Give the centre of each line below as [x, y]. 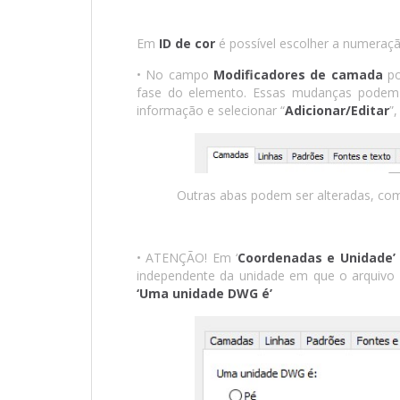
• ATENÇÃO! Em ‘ [187, 258]
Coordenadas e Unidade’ [317, 258]
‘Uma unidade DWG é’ [204, 294]
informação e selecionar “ [211, 110]
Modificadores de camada [298, 74]
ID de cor [187, 43]
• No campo [175, 74]
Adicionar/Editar [337, 110]
